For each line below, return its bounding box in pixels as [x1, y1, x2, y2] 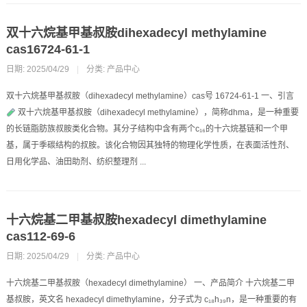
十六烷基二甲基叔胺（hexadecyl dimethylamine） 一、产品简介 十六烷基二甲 [5, 278, 295, 288]
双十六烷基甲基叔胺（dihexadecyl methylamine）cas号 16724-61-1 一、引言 [5, 91, 294, 101]
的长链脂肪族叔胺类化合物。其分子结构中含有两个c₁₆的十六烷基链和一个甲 [5, 124, 288, 134]
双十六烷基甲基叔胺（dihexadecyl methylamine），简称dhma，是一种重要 [15, 108, 299, 118]
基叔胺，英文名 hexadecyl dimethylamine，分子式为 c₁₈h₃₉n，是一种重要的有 [5, 295, 297, 305]
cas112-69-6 [5, 230, 75, 244]
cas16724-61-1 [5, 42, 90, 57]
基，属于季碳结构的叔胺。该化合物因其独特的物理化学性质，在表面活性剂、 [5, 140, 294, 151]
